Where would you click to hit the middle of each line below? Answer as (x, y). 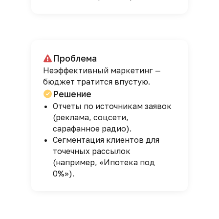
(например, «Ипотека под (104, 162)
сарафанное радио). (92, 129)
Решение (72, 94)
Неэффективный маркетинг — (102, 70)
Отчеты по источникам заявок (112, 106)
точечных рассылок (92, 151)
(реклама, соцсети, (91, 117)
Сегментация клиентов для (106, 140)
